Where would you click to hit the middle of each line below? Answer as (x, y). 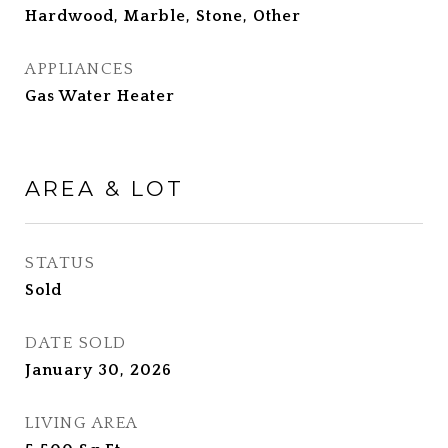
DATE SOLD (76, 343)
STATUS (60, 263)
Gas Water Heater (100, 96)
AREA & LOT (104, 188)
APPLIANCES (79, 69)
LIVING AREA (82, 423)
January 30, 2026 (98, 370)
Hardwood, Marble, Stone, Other (163, 16)
